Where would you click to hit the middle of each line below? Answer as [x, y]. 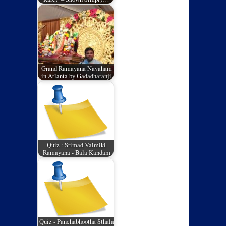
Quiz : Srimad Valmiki [77, 145]
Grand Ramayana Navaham [76, 68]
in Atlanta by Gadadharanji [77, 76]
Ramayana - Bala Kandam [76, 152]
